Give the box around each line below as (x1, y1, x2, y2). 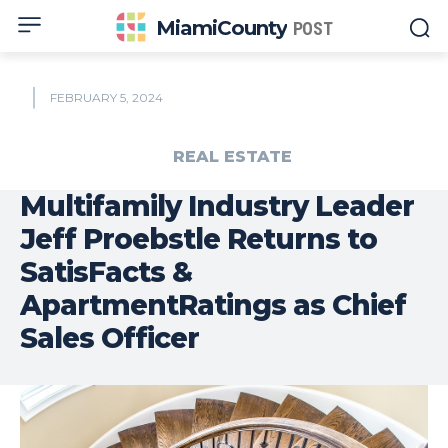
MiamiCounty (155, 16, 287, 40)
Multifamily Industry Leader (20, 189, 414, 224)
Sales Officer (20, 321, 199, 356)
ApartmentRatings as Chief (20, 288, 406, 323)
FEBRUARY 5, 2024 (50, 89, 163, 105)
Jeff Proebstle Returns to (20, 222, 377, 257)
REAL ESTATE (173, 147, 292, 167)
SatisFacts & (20, 255, 192, 290)
